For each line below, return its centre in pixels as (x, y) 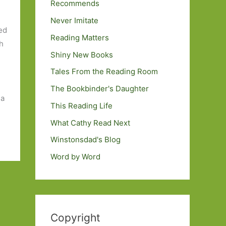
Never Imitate (74, 20)
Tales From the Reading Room (104, 72)
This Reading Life (81, 105)
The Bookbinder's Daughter (100, 89)
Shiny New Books (82, 54)
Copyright (75, 218)
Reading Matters (80, 37)
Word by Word (75, 157)
